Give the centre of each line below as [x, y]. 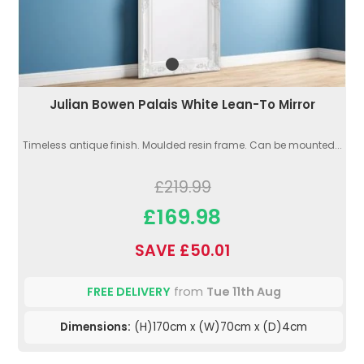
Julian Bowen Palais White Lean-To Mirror [182, 105]
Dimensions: [95, 327]
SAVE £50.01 [182, 251]
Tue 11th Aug [243, 292]
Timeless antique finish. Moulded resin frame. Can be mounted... [182, 145]
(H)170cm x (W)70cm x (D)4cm [219, 327]
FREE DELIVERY [128, 292]
